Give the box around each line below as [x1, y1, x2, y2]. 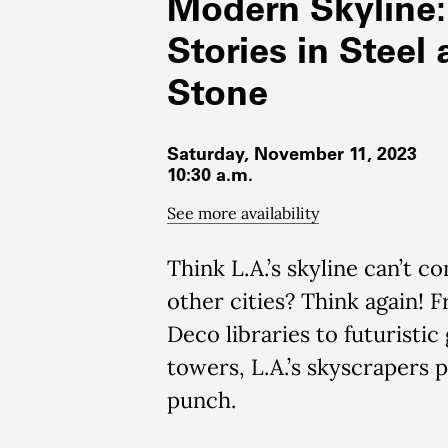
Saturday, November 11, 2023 [167, 142, 417, 165]
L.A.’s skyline [231, 254, 364, 282]
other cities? [167, 287, 301, 315]
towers [167, 353, 239, 381]
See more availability [167, 203, 319, 223]
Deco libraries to [167, 320, 344, 348]
